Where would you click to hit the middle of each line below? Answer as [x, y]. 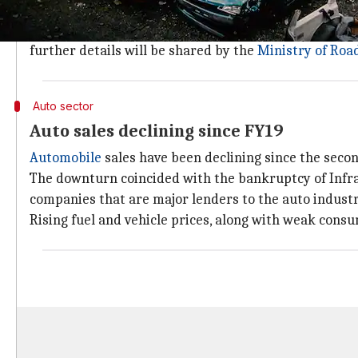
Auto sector [63, 106]
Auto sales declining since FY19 [157, 131]
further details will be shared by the [143, 51]
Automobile [66, 158]
